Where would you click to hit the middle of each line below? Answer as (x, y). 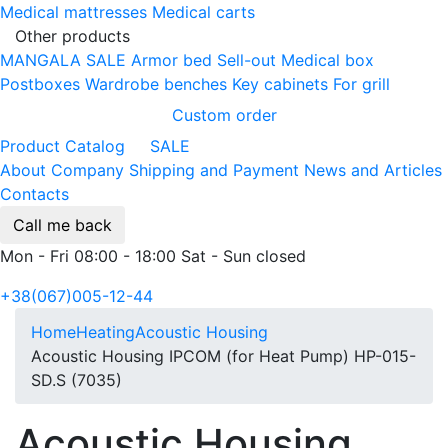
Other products (72, 35)
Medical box (327, 59)
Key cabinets (280, 83)
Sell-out (246, 59)
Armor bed (171, 59)
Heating (105, 331)
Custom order (224, 114)
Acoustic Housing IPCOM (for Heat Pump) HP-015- (223, 355)
